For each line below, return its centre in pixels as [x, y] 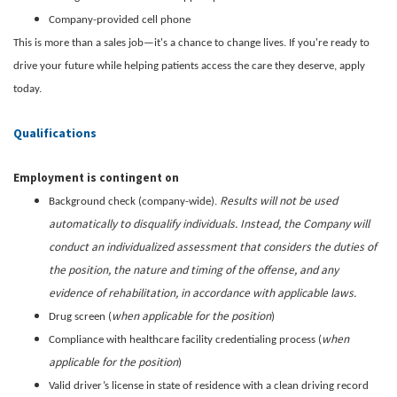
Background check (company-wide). [134, 201]
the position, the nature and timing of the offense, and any [194, 269]
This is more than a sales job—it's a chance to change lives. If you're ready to [191, 43]
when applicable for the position [191, 315]
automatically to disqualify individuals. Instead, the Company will [209, 223]
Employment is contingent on [96, 177]
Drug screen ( [80, 316]
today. [27, 89]
